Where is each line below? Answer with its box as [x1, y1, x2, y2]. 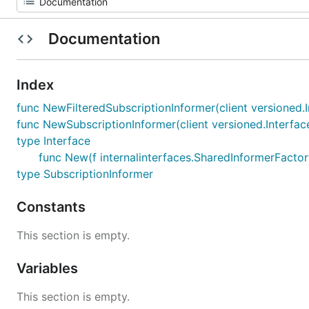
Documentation [44, 30, 163, 48]
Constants [17, 199, 89, 215]
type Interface [17, 134, 90, 148]
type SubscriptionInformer [17, 167, 153, 181]
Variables [17, 260, 81, 277]
